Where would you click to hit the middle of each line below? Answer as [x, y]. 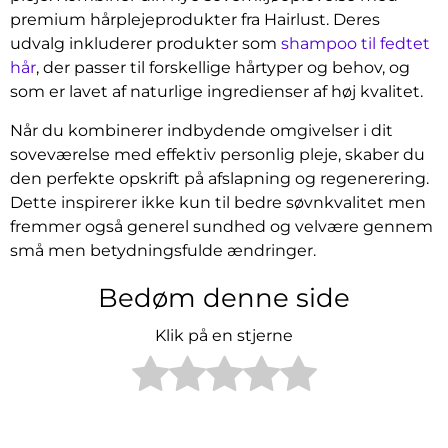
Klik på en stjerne [224, 336]
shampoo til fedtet [355, 44]
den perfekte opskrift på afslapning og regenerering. [219, 178]
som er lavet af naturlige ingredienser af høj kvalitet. [216, 92]
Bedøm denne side [224, 297]
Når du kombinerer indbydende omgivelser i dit [201, 130]
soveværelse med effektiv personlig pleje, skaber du [217, 154]
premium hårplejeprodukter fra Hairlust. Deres [195, 20]
